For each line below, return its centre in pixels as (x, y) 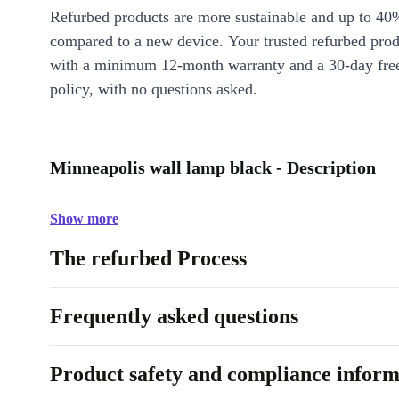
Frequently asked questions (174, 316)
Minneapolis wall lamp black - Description (213, 167)
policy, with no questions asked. (154, 89)
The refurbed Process (148, 258)
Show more (84, 219)
